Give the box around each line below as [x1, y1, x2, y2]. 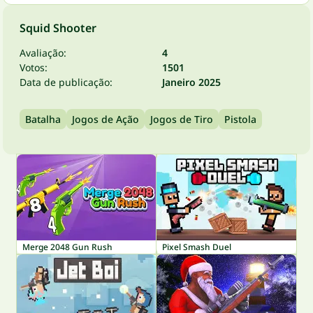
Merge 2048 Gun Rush [22, 240, 112, 253]
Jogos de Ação [72, 112, 139, 126]
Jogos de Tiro [150, 112, 213, 126]
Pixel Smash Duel [162, 240, 231, 253]
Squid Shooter [20, 20, 96, 36]
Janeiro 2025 [162, 75, 221, 89]
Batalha [25, 112, 61, 126]
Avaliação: [20, 45, 66, 59]
